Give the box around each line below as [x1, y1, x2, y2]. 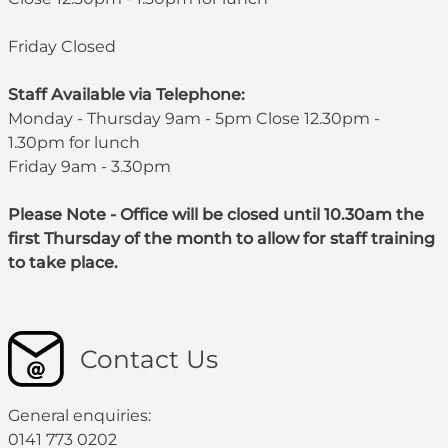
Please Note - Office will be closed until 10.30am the [8, 205, 424, 225]
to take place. [8, 253, 118, 273]
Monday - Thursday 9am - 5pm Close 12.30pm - [8, 109, 380, 129]
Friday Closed [8, 37, 120, 57]
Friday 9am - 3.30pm [8, 157, 171, 177]
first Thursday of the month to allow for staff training [8, 229, 435, 249]
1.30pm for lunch [8, 133, 140, 153]
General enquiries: [8, 406, 151, 426]
